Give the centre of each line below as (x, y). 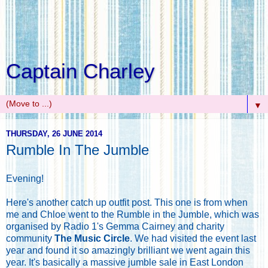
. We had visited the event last (193, 238)
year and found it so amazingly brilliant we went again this (128, 250)
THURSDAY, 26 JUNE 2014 (54, 133)
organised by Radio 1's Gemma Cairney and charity (115, 226)
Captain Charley (80, 71)
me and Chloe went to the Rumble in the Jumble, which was (133, 214)
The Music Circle (92, 238)
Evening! (25, 178)
